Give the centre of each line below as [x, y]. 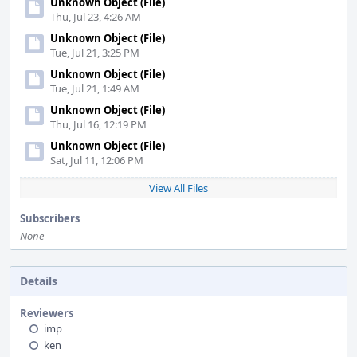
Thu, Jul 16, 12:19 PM [98, 124]
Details [39, 281]
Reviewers [47, 313]
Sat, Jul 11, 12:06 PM [97, 160]
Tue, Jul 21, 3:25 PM [95, 53]
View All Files [178, 188]
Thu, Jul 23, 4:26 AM [96, 17]
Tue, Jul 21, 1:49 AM [95, 88]
